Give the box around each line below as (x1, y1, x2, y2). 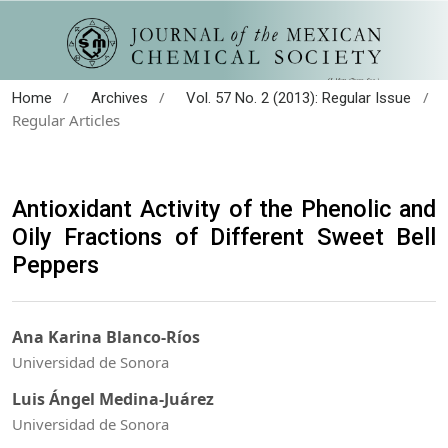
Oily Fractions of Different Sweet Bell (12, 222, 436, 251)
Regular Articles (12, 109, 120, 130)
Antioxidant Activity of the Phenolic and (12, 194, 436, 223)
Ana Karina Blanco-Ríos (12, 326, 200, 349)
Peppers (12, 250, 99, 279)
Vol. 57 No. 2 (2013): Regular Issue (186, 88, 412, 107)
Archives (90, 88, 148, 107)
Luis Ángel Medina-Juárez (12, 387, 214, 410)
